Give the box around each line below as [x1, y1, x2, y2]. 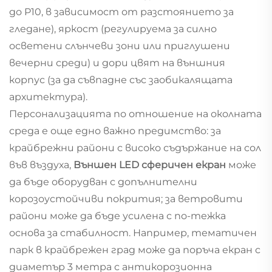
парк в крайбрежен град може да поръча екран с [9, 243, 260, 256]
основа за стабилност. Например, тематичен [9, 226, 257, 239]
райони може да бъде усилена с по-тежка [9, 209, 226, 222]
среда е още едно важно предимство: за [9, 124, 221, 137]
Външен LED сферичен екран [73, 158, 228, 171]
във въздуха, [9, 158, 73, 171]
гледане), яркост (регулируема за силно [9, 22, 217, 35]
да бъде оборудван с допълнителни [9, 175, 197, 188]
